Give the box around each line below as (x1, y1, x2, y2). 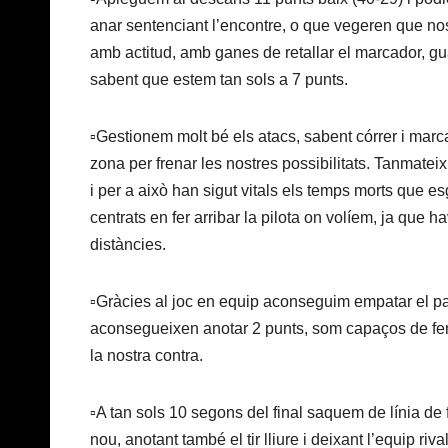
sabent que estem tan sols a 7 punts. (90, 71, 348, 89)
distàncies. (90, 236, 166, 254)
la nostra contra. (90, 347, 203, 365)
